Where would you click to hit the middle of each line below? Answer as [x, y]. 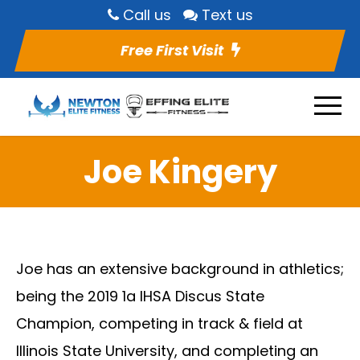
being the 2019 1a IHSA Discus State [140, 296]
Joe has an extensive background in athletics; [180, 268]
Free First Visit [172, 50]
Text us [227, 15]
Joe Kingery [180, 172]
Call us [147, 15]
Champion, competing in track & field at [160, 323]
